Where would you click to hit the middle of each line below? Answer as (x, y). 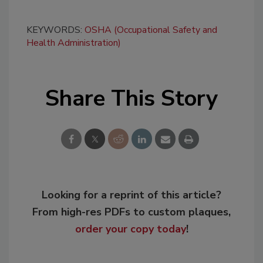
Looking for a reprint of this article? (131, 195)
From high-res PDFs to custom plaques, (131, 212)
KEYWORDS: (55, 30)
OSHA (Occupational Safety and (151, 30)
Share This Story (131, 99)
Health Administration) (74, 43)
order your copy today (130, 229)
